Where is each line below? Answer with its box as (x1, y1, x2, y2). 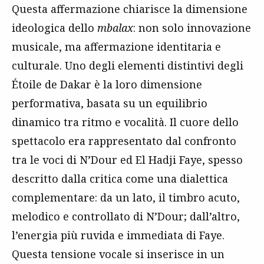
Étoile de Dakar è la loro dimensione (12, 77, 202, 91)
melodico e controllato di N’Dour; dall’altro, (12, 209, 240, 223)
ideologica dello (12, 20, 97, 35)
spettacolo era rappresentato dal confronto (12, 133, 236, 148)
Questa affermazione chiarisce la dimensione (12, 1, 247, 16)
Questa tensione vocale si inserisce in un (12, 246, 225, 261)
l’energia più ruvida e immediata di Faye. (12, 227, 225, 242)
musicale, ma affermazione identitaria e (12, 39, 221, 54)
